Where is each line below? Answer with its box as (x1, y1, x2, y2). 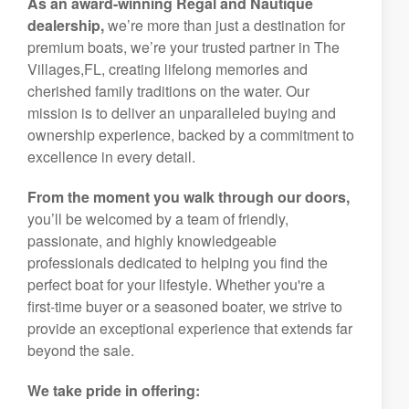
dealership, (27, 15, 104, 36)
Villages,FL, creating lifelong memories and (27, 58, 308, 79)
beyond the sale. (27, 340, 134, 361)
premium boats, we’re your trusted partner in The (27, 37, 340, 58)
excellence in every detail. (27, 146, 195, 167)
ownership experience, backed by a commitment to (27, 124, 354, 145)
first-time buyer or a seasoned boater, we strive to (27, 296, 342, 317)
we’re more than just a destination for (104, 15, 345, 36)
